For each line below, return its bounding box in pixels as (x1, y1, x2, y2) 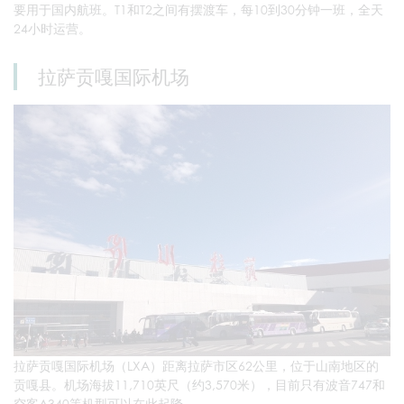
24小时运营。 (14, 20, 91, 36)
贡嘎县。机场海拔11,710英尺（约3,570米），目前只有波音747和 (14, 376, 385, 392)
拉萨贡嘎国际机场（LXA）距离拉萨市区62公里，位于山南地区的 (14, 357, 379, 373)
